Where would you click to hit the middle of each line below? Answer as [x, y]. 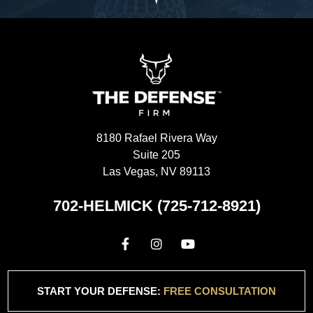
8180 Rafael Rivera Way [156, 138]
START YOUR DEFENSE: [100, 291]
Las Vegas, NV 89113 [156, 171]
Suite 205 [156, 154]
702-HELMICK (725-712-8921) [156, 205]
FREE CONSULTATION [220, 291]
